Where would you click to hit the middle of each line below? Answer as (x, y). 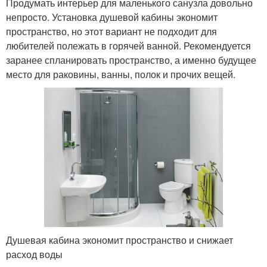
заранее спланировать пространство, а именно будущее (131, 60)
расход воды (34, 254)
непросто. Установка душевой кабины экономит (112, 17)
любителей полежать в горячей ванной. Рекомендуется (128, 45)
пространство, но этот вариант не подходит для (111, 31)
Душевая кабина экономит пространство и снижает (119, 240)
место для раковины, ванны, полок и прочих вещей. (121, 74)
